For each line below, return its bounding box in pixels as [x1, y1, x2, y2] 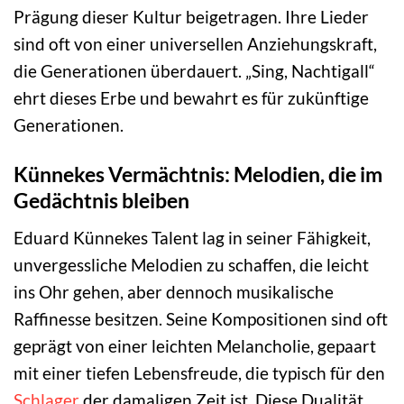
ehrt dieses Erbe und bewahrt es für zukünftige [14, 87, 369, 109]
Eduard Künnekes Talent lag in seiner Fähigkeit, [14, 226, 371, 248]
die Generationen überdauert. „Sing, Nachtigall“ [14, 60, 375, 82]
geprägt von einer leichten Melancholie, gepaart [14, 335, 376, 356]
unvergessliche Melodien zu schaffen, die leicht [14, 253, 369, 275]
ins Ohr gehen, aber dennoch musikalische [14, 280, 334, 302]
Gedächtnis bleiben [14, 188, 189, 214]
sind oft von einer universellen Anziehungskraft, [14, 33, 377, 55]
